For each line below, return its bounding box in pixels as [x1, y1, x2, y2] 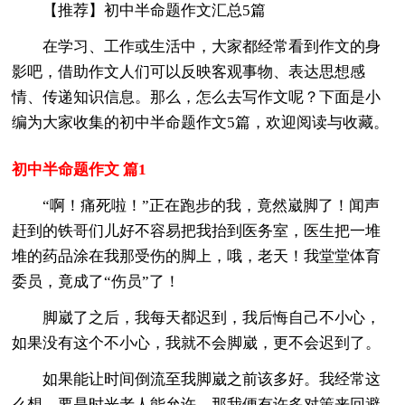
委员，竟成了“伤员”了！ [12, 272, 181, 290]
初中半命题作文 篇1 [12, 160, 147, 178]
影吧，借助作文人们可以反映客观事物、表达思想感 [12, 62, 366, 80]
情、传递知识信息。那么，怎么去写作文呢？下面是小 [12, 88, 381, 106]
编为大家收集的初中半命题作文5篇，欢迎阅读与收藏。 [12, 113, 390, 131]
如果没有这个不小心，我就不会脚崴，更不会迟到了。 [12, 334, 381, 352]
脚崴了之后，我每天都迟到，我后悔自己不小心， [42, 308, 381, 326]
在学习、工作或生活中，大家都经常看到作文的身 [42, 37, 381, 55]
